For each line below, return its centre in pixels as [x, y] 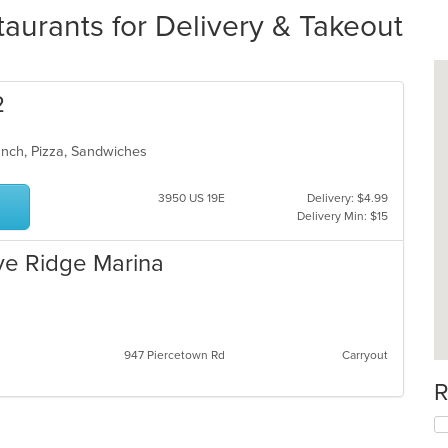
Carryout [364, 355]
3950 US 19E [191, 198]
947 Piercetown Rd [174, 355]
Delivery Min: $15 [342, 216]
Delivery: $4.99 [347, 198]
